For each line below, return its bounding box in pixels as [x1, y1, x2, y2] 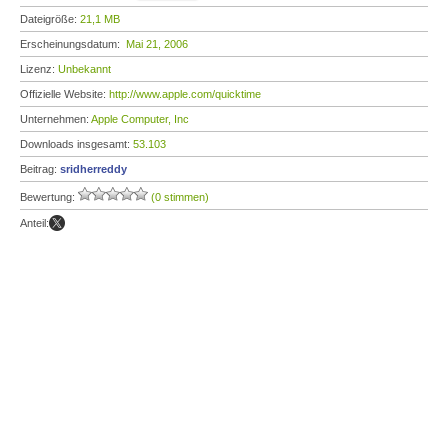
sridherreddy [60, 163, 127, 175]
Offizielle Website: [20, 88, 109, 100]
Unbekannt [58, 63, 111, 75]
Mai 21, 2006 [126, 38, 188, 50]
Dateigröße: [20, 13, 80, 25]
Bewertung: [20, 191, 78, 203]
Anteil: [20, 217, 49, 229]
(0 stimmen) [151, 191, 209, 203]
